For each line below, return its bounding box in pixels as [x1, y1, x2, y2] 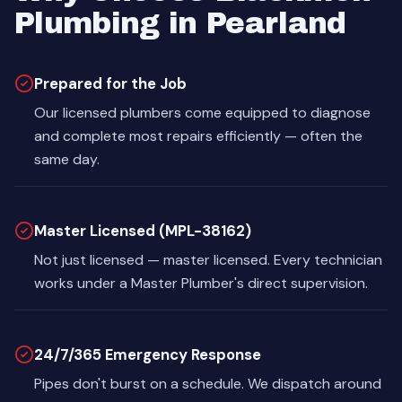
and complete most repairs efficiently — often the [34, 127, 363, 145]
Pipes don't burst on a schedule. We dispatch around [34, 374, 381, 393]
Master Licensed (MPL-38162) [34, 221, 251, 240]
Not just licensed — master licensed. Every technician [34, 250, 382, 269]
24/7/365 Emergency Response [34, 345, 261, 364]
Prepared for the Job [34, 74, 187, 93]
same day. [34, 150, 100, 169]
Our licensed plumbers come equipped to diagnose [34, 103, 371, 122]
